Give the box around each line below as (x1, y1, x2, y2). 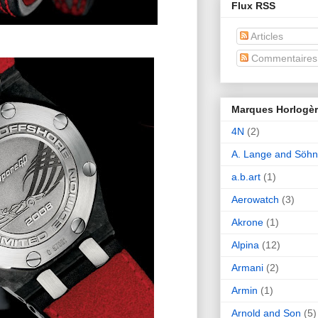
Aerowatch (231, 193, 279, 205)
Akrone (231, 216, 263, 228)
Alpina (231, 238, 259, 251)
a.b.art (231, 170, 261, 182)
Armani (231, 261, 263, 273)
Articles (248, 30, 283, 42)
